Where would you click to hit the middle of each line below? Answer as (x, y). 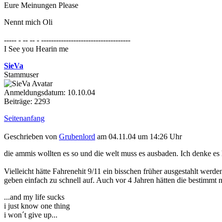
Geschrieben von (31, 136)
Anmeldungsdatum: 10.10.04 (50, 93)
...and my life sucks (34, 197)
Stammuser (21, 75)
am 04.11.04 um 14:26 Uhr (139, 136)
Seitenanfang (24, 118)
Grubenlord (77, 136)
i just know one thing (37, 206)
